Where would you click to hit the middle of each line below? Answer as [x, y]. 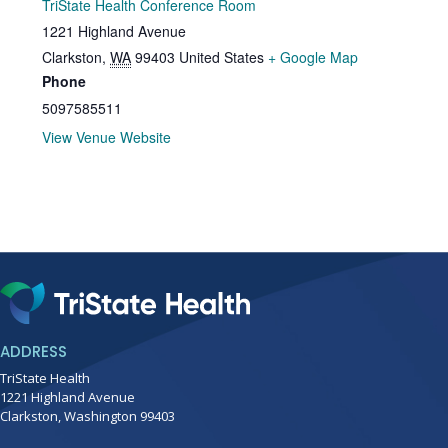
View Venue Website [107, 137]
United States [222, 57]
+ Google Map [313, 57]
